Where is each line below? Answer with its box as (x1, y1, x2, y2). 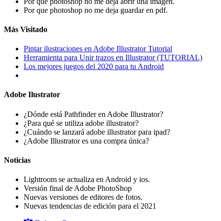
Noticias (4, 155, 31, 164)
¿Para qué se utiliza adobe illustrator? (24, 118, 139, 127)
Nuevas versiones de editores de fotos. (24, 193, 143, 202)
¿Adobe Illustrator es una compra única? (24, 136, 149, 145)
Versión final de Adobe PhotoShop (24, 184, 132, 193)
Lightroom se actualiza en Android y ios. (24, 175, 150, 184)
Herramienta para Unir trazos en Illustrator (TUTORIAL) (24, 53, 202, 62)
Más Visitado (4, 25, 47, 34)
